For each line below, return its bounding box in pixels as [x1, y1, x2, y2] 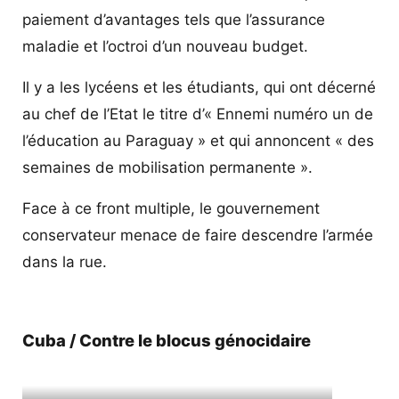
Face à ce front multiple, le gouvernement [22, 199, 320, 217]
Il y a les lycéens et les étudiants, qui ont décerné [22, 77, 376, 96]
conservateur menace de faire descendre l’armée [22, 225, 373, 244]
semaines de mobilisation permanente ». [22, 158, 313, 176]
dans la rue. [22, 252, 107, 271]
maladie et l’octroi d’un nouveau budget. [22, 37, 308, 55]
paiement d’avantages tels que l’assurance [22, 10, 325, 28]
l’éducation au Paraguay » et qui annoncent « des [22, 131, 374, 150]
